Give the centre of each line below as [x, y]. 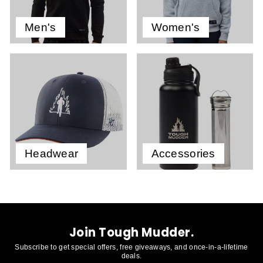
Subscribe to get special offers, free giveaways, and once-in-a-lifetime [131, 247]
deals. [131, 256]
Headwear [52, 154]
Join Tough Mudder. [131, 233]
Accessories [183, 154]
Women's [176, 27]
